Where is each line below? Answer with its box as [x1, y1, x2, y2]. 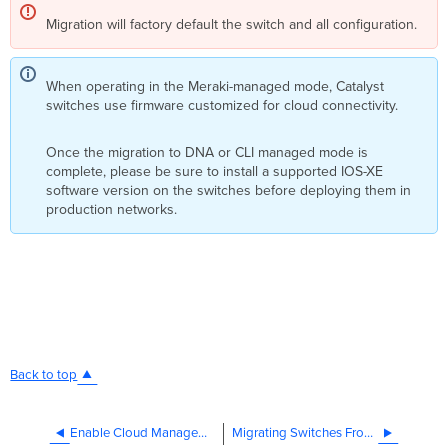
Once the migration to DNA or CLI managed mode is [46, 143, 369, 161]
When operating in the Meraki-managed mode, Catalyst [46, 77, 385, 95]
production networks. [46, 200, 178, 218]
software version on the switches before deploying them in [46, 181, 412, 199]
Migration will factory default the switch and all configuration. [46, 15, 422, 33]
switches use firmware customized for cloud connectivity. [46, 96, 403, 114]
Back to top [10, 366, 78, 383]
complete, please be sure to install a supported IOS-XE [46, 162, 384, 180]
